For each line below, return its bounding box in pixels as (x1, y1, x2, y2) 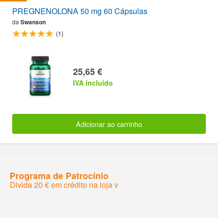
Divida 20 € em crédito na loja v (10, 179, 118, 190)
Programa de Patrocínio (10, 169, 109, 182)
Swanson (20, 17, 46, 26)
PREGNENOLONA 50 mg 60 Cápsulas (12, 5, 147, 17)
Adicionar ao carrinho (76, 118, 142, 129)
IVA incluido (73, 78, 113, 88)
